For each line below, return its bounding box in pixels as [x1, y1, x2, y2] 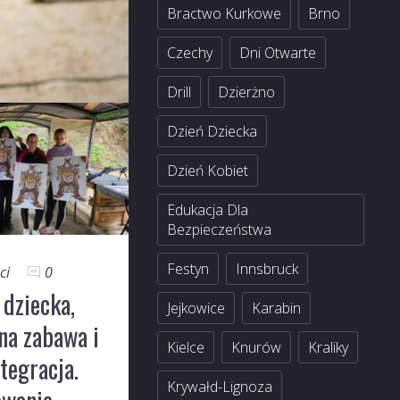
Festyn [167, 259, 209, 279]
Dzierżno [218, 82, 275, 102]
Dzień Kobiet [167, 161, 248, 180]
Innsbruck [236, 259, 298, 279]
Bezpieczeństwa [167, 220, 271, 239]
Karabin [252, 298, 301, 318]
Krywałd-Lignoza [167, 377, 272, 396]
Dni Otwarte [239, 43, 316, 62]
